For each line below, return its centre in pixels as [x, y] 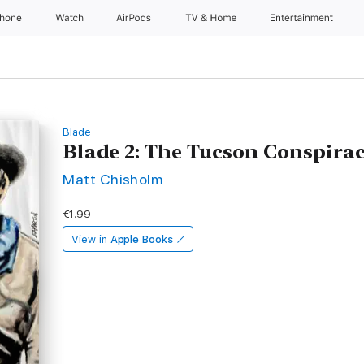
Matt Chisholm [113, 179]
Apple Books [141, 239]
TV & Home [212, 18]
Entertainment [303, 18]
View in [89, 239]
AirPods [135, 18]
